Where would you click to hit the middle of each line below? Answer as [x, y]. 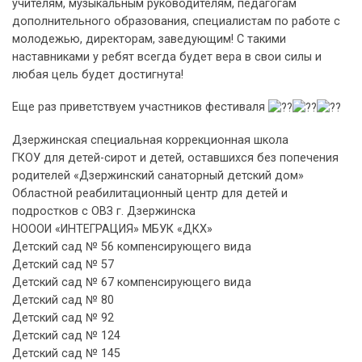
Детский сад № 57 [63, 264]
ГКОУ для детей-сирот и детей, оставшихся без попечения [175, 158]
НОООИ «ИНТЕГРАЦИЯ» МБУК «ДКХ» [112, 229]
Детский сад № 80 [63, 300]
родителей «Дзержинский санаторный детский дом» [158, 175]
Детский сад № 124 [66, 335]
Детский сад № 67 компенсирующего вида [132, 282]
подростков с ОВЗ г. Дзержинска [104, 211]
